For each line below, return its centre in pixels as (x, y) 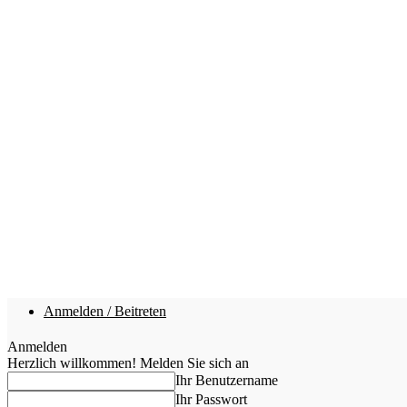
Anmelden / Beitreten (105, 311)
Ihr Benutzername (227, 380)
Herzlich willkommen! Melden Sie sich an (128, 363)
